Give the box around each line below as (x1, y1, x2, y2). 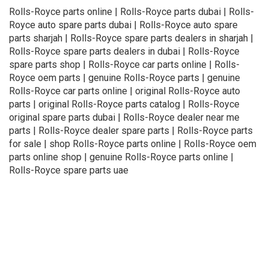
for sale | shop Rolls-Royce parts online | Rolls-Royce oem (9, 138, 256, 150)
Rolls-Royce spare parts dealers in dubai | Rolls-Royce (9, 45, 240, 57)
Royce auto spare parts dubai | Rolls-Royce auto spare (9, 19, 238, 31)
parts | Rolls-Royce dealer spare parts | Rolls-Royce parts (9, 124, 253, 136)
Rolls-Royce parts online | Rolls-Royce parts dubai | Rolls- (9, 5, 254, 17)
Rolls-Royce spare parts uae (9, 164, 128, 176)
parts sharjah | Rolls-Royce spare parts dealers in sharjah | (9, 32, 253, 44)
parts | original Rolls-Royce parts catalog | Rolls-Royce (9, 98, 240, 110)
